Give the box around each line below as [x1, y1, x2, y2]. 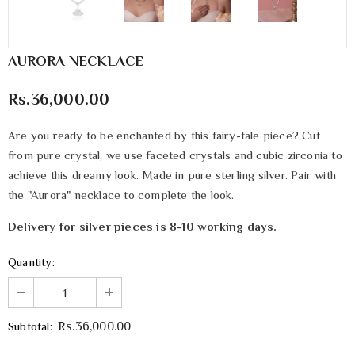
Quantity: [8, 255, 55, 269]
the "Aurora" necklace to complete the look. [8, 188, 235, 202]
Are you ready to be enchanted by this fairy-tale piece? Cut [8, 128, 320, 143]
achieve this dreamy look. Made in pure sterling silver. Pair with [8, 168, 337, 182]
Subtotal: [8, 319, 52, 333]
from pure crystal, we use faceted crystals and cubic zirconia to [8, 148, 342, 162]
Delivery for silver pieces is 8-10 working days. [8, 219, 277, 234]
